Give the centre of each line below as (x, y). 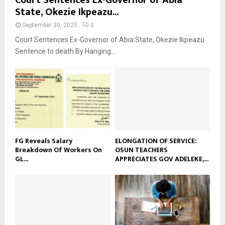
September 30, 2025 (50, 25)
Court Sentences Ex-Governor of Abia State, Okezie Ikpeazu (110, 39)
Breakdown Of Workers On (59, 150)
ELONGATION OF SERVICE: (156, 141)
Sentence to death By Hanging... (65, 51)
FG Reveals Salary (44, 141)
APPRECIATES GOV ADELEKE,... (162, 159)
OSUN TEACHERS (141, 150)
